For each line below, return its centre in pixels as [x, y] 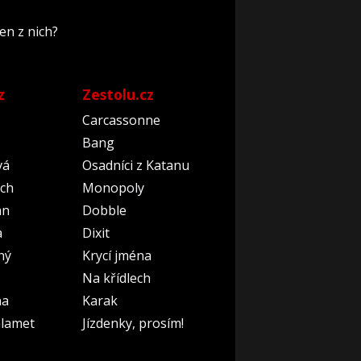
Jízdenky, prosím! [133, 323]
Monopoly [113, 188]
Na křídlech [116, 278]
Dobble [104, 210]
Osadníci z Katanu [135, 165]
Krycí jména [116, 255]
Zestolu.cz [118, 94]
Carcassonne [121, 120]
